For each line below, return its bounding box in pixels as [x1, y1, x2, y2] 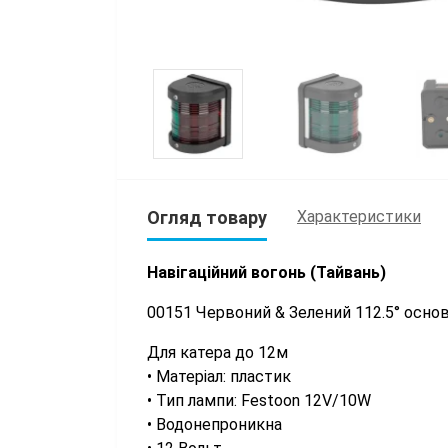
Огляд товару [147, 206, 267, 228]
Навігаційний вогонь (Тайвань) [147, 262, 386, 282]
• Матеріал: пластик [147, 366, 291, 386]
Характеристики [297, 207, 421, 227]
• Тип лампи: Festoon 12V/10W [147, 390, 371, 410]
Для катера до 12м [147, 342, 288, 362]
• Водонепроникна [147, 414, 282, 434]
